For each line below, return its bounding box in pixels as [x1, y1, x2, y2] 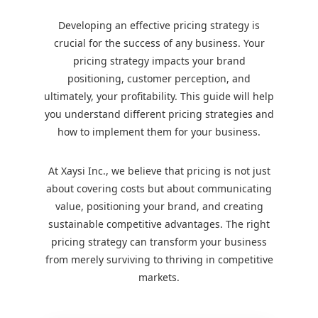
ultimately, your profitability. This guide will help [44, 89, 274, 103]
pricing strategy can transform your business [51, 235, 267, 248]
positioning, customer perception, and [67, 72, 251, 85]
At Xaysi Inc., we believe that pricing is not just [48, 164, 270, 177]
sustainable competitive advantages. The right [48, 217, 270, 231]
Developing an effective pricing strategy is [58, 18, 260, 32]
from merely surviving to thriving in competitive [45, 253, 273, 266]
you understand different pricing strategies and [44, 107, 274, 121]
